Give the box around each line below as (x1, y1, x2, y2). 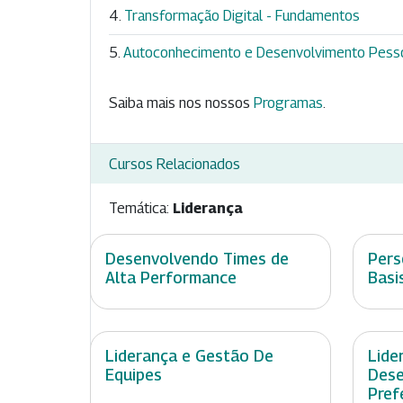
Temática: (109, 200, 173, 218)
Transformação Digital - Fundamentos (124, 7, 360, 25)
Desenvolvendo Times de (105, 249, 289, 269)
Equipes (105, 365, 162, 385)
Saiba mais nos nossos (109, 94, 254, 112)
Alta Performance (105, 268, 237, 288)
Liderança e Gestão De (105, 346, 273, 366)
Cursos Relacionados (109, 155, 240, 173)
